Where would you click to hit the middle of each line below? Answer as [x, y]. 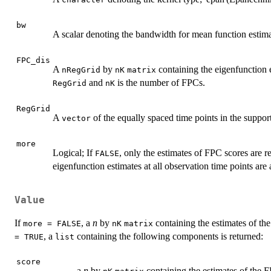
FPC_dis [33, 60]
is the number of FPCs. [160, 83]
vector [76, 119]
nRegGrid [81, 70]
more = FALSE [52, 224]
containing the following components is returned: [169, 236]
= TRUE [29, 237]
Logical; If [74, 153]
